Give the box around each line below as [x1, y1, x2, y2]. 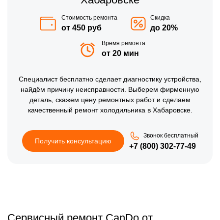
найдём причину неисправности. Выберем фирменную [21, 85, 199, 93]
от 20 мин [101, 49, 139, 57]
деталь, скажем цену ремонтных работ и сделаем [29, 95, 191, 104]
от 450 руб [61, 23, 102, 32]
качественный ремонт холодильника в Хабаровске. [27, 106, 192, 114]
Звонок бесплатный [143, 132, 198, 139]
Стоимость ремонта [61, 14, 117, 21]
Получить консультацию [34, 137, 111, 145]
